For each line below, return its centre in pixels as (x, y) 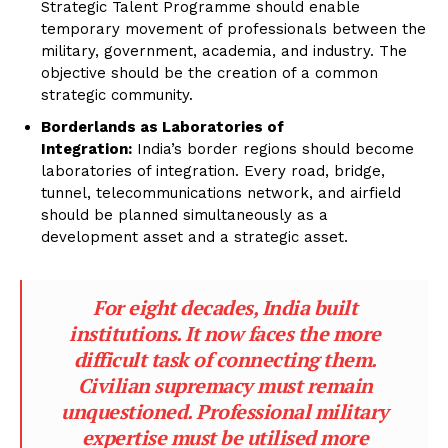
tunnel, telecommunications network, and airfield (221, 193)
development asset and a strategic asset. (194, 237)
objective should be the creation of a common (209, 73)
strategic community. (117, 95)
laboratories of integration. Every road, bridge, (213, 171)
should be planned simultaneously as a (184, 215)
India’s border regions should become (273, 149)
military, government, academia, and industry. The (224, 51)
